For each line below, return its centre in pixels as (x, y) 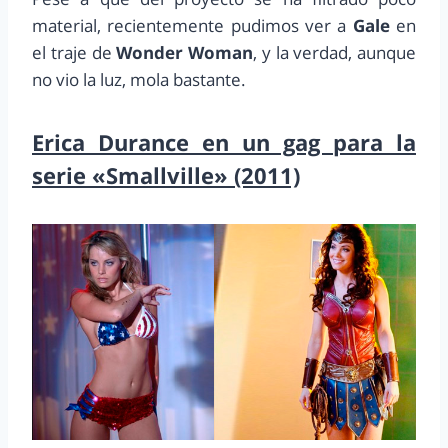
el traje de (74, 53)
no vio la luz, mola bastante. (139, 80)
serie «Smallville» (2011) (166, 175)
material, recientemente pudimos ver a (189, 26)
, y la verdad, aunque (334, 53)
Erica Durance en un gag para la (224, 142)
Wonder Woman (184, 53)
